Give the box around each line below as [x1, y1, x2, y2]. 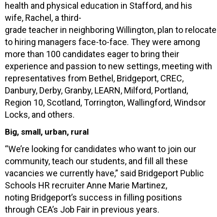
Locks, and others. [5, 109, 75, 120]
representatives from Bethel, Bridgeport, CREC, [5, 73, 184, 83]
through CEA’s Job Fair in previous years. [5, 204, 159, 215]
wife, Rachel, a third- [5, 12, 81, 23]
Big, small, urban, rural [5, 126, 93, 137]
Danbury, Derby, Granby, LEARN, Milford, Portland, [5, 85, 188, 95]
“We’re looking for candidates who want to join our [5, 143, 196, 154]
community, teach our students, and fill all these [5, 155, 188, 166]
